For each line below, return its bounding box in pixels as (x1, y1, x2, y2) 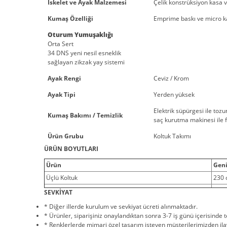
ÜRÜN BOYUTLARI (44, 144, 98, 154)
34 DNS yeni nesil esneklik (48, 49, 121, 58)
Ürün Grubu (48, 132, 84, 141)
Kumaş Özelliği (48, 14, 93, 23)
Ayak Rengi (48, 74, 81, 83)
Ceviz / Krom (154, 74, 189, 83)
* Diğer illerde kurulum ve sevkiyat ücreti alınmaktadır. (44, 202, 199, 211)
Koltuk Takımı (154, 132, 191, 141)
